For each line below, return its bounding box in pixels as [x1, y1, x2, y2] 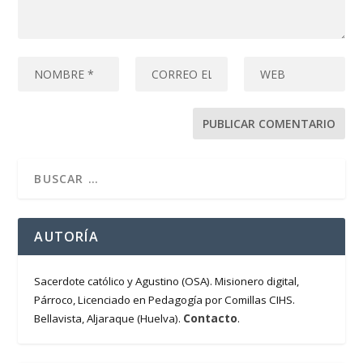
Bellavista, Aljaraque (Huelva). [34, 311, 184, 327]
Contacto [183, 310, 238, 327]
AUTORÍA [34, 228, 99, 246]
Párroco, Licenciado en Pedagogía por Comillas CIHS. [34, 293, 296, 308]
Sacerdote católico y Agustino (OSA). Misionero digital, [34, 274, 300, 289]
